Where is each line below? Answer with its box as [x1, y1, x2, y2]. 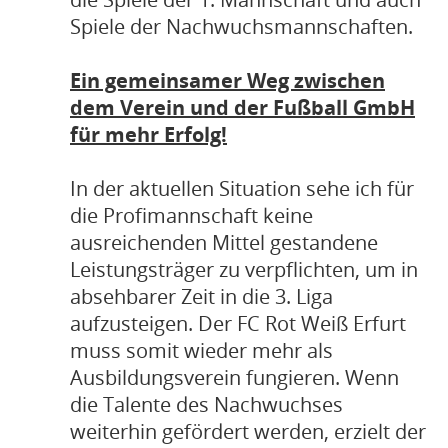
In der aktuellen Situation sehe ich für [70, 175, 414, 202]
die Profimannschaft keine [70, 202, 313, 229]
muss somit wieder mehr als [70, 337, 333, 364]
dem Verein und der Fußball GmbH [70, 94, 415, 121]
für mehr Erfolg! [70, 121, 227, 148]
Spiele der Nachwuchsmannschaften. [70, 13, 413, 40]
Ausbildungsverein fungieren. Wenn [70, 364, 399, 391]
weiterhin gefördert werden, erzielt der [70, 418, 426, 445]
